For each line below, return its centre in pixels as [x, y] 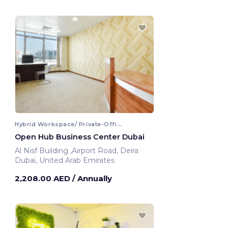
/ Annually [92, 178]
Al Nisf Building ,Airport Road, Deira [105, 150]
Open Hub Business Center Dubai [80, 137]
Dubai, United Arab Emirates [65, 160]
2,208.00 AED [44, 178]
